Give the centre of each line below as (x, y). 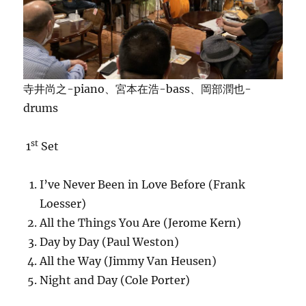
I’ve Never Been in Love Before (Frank (143, 185)
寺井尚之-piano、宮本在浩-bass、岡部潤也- (138, 89)
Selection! (156, 15)
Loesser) (63, 204)
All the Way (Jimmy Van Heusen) (128, 261)
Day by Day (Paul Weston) (110, 242)
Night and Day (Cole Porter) (115, 280)
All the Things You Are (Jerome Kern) (141, 223)
